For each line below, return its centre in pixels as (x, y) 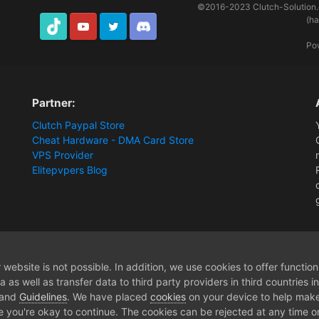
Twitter (112, 39)
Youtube (84, 39)
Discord (144, 39)
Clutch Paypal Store (79, 125)
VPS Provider (63, 155)
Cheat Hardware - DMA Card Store (113, 140)
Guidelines (43, 297)
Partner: (54, 103)
